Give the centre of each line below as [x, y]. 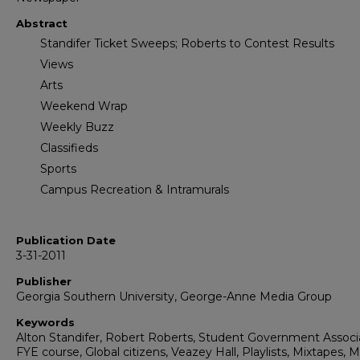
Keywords [45, 323]
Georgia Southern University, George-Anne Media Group [174, 297]
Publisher [44, 282]
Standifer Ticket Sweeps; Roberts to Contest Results [187, 44]
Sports [58, 169]
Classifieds [69, 148]
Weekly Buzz [77, 127]
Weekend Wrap [84, 106]
